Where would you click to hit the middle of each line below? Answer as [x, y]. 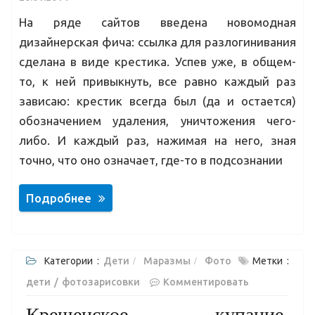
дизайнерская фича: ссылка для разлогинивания [157, 42]
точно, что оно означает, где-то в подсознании [151, 160]
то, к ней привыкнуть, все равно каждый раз [157, 81]
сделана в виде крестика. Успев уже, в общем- [157, 62]
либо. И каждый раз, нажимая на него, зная [157, 140]
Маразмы [167, 261]
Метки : [271, 261]
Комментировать [206, 282]
